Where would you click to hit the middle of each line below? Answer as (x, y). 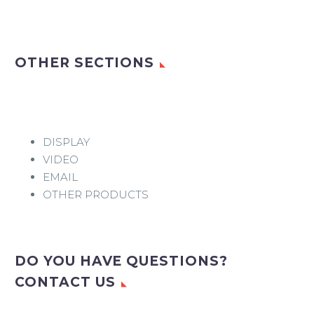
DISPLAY (66, 142)
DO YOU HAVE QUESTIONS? (121, 261)
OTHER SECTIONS (85, 63)
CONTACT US (65, 282)
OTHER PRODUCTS (96, 194)
